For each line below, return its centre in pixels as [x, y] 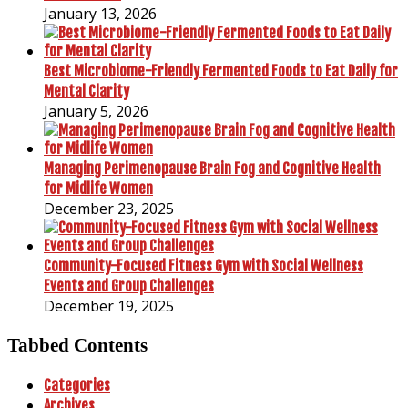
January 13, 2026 [100, 13]
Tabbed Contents [77, 345]
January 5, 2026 [96, 111]
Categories [77, 386]
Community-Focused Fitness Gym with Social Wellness [204, 265]
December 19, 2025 [109, 306]
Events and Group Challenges [129, 286]
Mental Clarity [87, 91]
